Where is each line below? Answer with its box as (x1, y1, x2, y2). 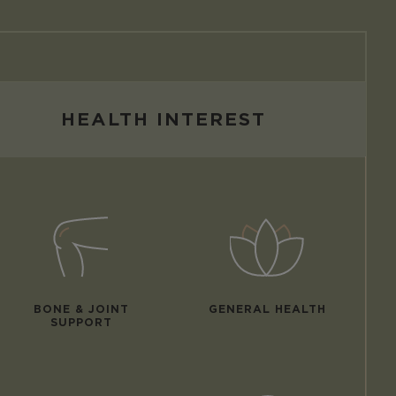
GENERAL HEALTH (209, 301, 327, 316)
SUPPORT (49, 315, 112, 329)
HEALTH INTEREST (61, 108, 266, 130)
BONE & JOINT (33, 301, 129, 316)
